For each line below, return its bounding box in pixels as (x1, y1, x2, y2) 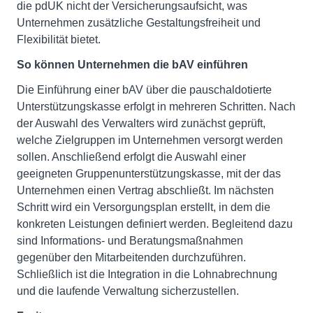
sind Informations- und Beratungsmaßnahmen (17, 235, 243, 247)
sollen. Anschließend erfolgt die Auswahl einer (17, 151, 246, 163)
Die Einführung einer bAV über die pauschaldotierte (17, 84, 272, 96)
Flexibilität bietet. (17, 34, 101, 46)
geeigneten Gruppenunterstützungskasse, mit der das (17, 168, 281, 180)
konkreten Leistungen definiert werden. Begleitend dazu (17, 218, 293, 231)
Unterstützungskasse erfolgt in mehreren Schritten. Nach (17, 101, 296, 113)
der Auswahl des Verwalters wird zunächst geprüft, (17, 117, 265, 130)
